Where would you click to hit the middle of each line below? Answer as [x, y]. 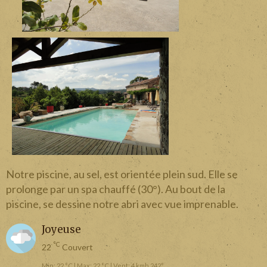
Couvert [77, 247]
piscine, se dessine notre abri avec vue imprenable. [122, 204]
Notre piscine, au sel [53, 174]
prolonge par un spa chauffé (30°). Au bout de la [116, 189]
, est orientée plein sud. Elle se [169, 174]
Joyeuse [61, 229]
